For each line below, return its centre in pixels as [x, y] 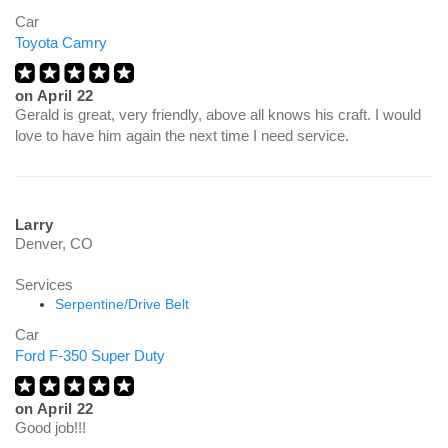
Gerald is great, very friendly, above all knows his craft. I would [218, 114]
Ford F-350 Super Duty [90, 355]
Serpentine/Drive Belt [122, 304]
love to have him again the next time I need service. [182, 135]
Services [44, 284]
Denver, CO [54, 243]
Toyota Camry [61, 42]
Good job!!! [50, 427]
